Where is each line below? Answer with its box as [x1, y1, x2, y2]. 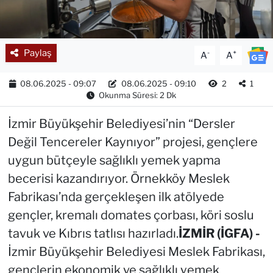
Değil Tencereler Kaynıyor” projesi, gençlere [7, 134, 258, 149]
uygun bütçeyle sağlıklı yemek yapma [7, 152, 221, 168]
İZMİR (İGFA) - [178, 225, 260, 241]
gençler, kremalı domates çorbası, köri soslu [7, 207, 254, 222]
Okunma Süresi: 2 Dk [97, 90, 177, 100]
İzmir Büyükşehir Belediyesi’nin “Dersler [7, 116, 235, 131]
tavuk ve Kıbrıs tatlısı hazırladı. [7, 225, 179, 241]
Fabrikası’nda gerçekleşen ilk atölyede [7, 189, 224, 204]
